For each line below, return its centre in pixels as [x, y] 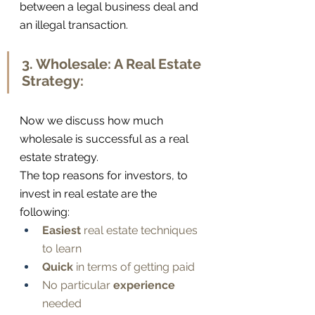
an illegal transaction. [74, 25]
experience [144, 285]
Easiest [62, 231]
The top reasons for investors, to [105, 176]
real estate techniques [141, 231]
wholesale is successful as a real [105, 139]
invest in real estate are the [90, 194]
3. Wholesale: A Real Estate [113, 64]
